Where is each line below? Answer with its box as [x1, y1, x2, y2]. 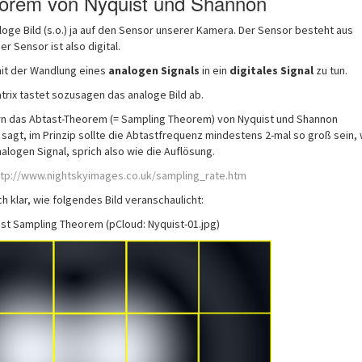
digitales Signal [229, 62, 314, 78]
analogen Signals [107, 62, 200, 78]
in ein [199, 62, 229, 78]
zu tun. [313, 62, 347, 78]
